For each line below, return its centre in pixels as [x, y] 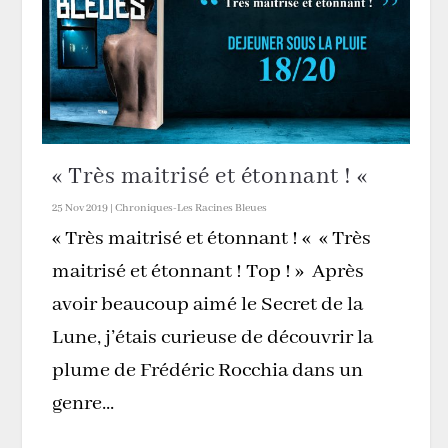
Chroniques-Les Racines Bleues [191, 207]
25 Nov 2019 [80, 207]
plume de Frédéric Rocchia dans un [208, 370]
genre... [83, 403]
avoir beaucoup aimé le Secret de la [208, 304]
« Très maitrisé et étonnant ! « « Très [212, 238]
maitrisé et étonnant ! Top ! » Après [208, 271]
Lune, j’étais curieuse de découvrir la [213, 337]
